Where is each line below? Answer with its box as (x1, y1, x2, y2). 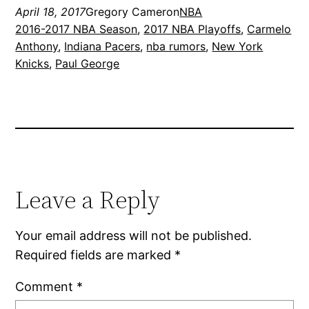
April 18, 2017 (15, 4, 86, 19)
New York (212, 39, 263, 53)
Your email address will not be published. (15, 228, 252, 243)
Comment (15, 279, 77, 295)
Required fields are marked (15, 248, 175, 263)
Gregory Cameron (86, 4, 180, 19)
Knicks (15, 56, 50, 70)
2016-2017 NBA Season (15, 21, 138, 36)
